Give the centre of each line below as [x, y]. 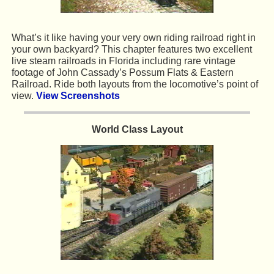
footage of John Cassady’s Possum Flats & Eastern [122, 73]
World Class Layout [137, 130]
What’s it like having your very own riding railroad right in [133, 38]
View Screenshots [78, 96]
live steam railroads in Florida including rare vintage [123, 61]
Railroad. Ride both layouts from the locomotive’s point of [135, 84]
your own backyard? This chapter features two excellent [131, 50]
